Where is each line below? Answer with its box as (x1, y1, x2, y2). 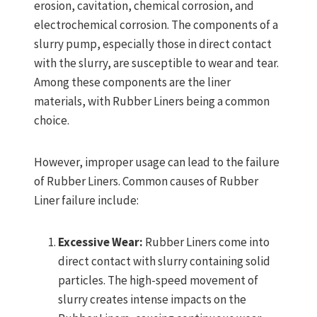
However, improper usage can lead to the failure (34, 154, 279, 171)
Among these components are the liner (34, 74, 231, 91)
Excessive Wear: (58, 234, 143, 250)
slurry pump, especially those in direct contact (34, 36, 272, 52)
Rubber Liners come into (143, 234, 270, 250)
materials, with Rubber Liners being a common (34, 93, 270, 110)
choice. (34, 113, 69, 129)
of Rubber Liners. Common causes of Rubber (34, 173, 258, 190)
